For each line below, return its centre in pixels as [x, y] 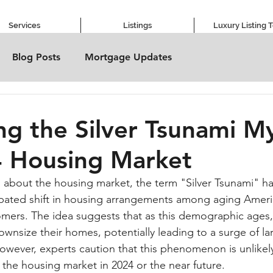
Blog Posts [36, 57]
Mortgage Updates [128, 57]
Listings [137, 25]
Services [24, 25]
